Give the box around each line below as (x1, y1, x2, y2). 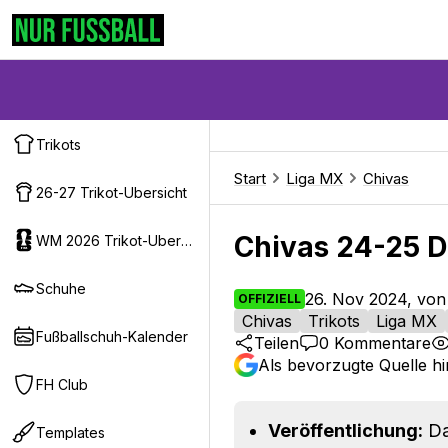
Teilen (254, 333, 299, 353)
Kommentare (329, 333, 431, 353)
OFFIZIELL (238, 291, 301, 306)
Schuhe (36, 279, 86, 297)
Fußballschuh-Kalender (36, 327, 188, 345)
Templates (36, 423, 105, 441)
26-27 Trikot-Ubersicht (36, 183, 187, 201)
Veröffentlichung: (268, 420, 423, 441)
